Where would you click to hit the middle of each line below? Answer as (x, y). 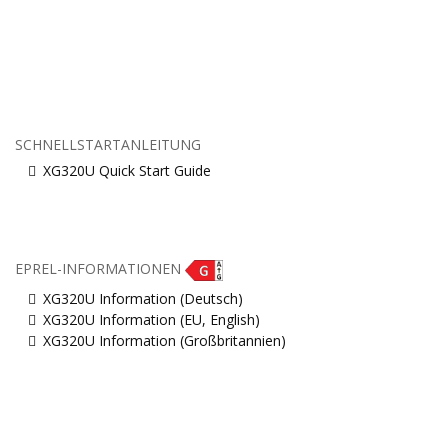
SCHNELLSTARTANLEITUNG (108, 144)
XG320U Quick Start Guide (127, 170)
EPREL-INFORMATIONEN (100, 269)
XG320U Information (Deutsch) (143, 298)
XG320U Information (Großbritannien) (164, 340)
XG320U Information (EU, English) (151, 319)
